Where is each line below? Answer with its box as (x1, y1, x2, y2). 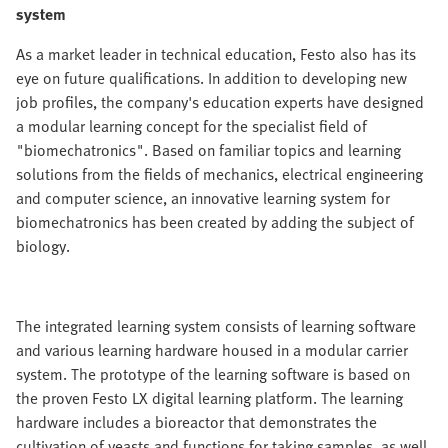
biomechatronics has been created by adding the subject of (16, 210, 414, 234)
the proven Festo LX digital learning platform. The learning (16, 386, 403, 410)
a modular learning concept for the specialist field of (16, 114, 367, 138)
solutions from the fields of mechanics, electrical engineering (16, 162, 423, 186)
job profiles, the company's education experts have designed (16, 90, 424, 114)
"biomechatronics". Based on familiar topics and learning (16, 138, 401, 162)
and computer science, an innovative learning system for (16, 186, 390, 210)
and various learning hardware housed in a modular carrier (16, 338, 408, 362)
